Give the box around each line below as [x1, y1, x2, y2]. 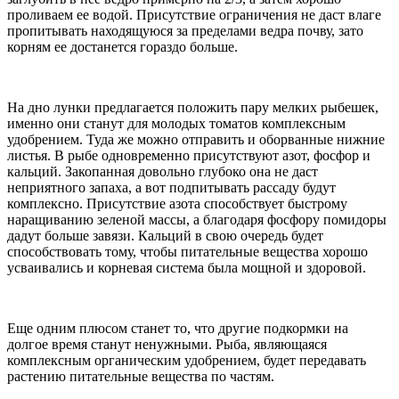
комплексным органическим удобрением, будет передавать [7, 352, 366, 368]
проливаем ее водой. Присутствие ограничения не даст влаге [7, 6, 381, 22]
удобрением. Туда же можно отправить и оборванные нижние [7, 131, 385, 147]
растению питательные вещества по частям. [7, 368, 274, 384]
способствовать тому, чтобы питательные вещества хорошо [7, 243, 368, 259]
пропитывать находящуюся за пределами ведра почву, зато [7, 22, 363, 38]
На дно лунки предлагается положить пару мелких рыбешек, [7, 99, 379, 115]
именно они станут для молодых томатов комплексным [7, 115, 346, 131]
